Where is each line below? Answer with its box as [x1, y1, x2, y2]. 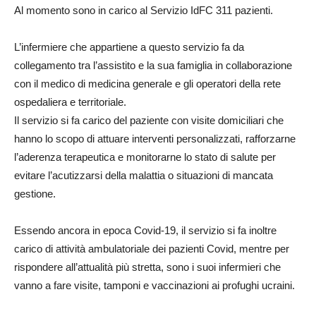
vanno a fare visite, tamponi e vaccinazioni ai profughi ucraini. [14, 279, 295, 291]
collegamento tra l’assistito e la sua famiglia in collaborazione [14, 59, 292, 71]
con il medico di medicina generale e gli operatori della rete [14, 77, 281, 90]
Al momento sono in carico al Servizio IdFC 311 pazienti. [14, 4, 273, 16]
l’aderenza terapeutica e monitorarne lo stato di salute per [14, 150, 276, 163]
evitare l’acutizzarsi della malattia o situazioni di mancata [14, 169, 273, 181]
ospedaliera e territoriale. [14, 95, 126, 108]
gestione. [14, 187, 56, 200]
